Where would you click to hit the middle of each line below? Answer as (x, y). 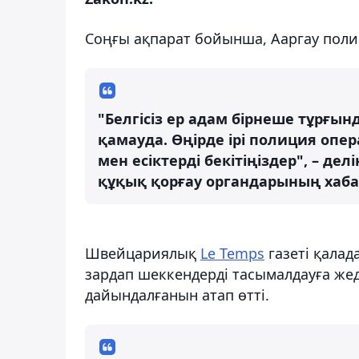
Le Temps (232, 253)
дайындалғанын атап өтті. (177, 294)
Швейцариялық (143, 253)
